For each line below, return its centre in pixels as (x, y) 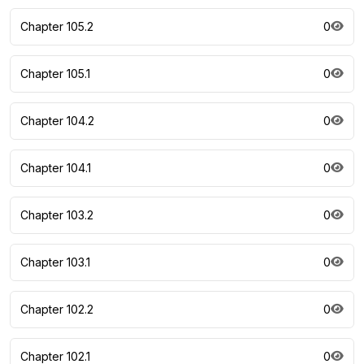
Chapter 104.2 (57, 121)
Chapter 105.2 (57, 27)
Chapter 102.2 (57, 310)
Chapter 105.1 (55, 74)
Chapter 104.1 (56, 168)
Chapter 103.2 (57, 215)
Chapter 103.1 (55, 262)
